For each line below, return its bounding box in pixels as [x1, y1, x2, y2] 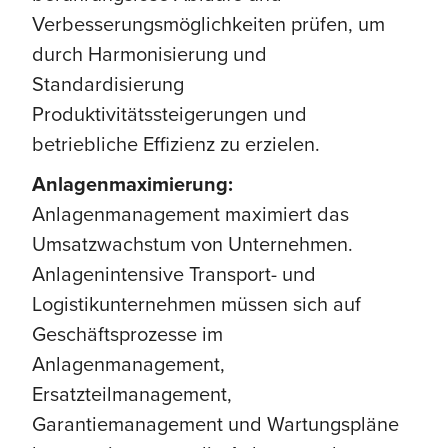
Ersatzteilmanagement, [32, 378, 232, 408]
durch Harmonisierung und [32, 38, 267, 68]
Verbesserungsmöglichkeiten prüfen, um [32, 8, 385, 38]
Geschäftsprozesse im [32, 318, 223, 348]
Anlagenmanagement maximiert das [32, 198, 349, 228]
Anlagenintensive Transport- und [32, 258, 316, 288]
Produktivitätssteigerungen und [32, 98, 307, 128]
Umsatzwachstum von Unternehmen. [32, 228, 353, 258]
